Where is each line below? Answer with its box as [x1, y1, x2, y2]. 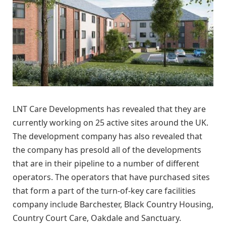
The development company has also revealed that [13, 130, 202, 142]
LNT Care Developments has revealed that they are [13, 103, 206, 115]
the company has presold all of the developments [13, 144, 201, 155]
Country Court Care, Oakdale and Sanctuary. [13, 212, 181, 223]
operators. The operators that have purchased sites [13, 171, 210, 183]
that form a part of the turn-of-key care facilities [13, 185, 196, 196]
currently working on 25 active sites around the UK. [13, 117, 208, 128]
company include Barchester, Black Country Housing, [13, 198, 213, 210]
